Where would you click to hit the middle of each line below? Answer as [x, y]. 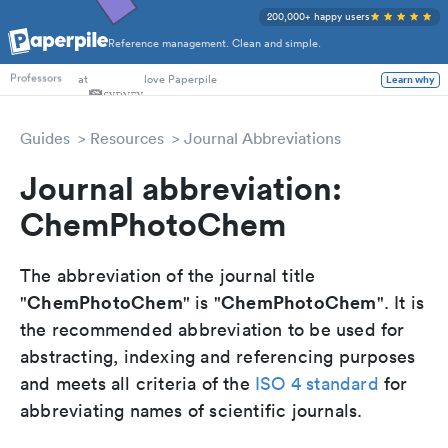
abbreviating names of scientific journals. [191, 410]
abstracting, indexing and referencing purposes [218, 356]
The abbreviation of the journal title [168, 275]
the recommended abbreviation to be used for [212, 329]
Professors [36, 79]
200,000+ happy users [318, 16]
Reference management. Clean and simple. [214, 43]
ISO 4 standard [317, 383]
